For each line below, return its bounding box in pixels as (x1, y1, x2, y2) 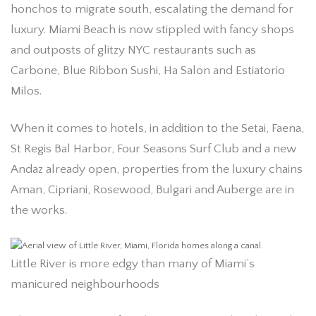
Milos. (11, 84, 42, 99)
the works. (11, 202, 67, 217)
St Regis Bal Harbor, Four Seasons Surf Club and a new (11, 141, 296, 156)
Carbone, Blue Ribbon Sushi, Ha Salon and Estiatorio (11, 63, 285, 78)
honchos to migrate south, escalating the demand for (11, 2, 293, 17)
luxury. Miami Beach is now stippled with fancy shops (11, 23, 294, 37)
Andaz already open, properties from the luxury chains (11, 162, 303, 176)
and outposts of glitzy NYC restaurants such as (11, 43, 256, 58)
